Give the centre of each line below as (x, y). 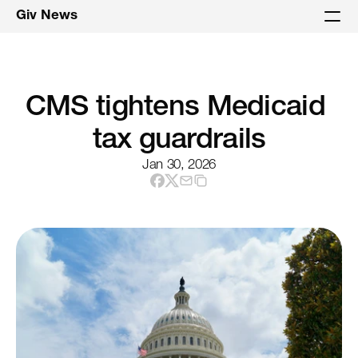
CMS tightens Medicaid (175, 109)
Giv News (47, 16)
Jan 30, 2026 (179, 166)
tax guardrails (179, 141)
